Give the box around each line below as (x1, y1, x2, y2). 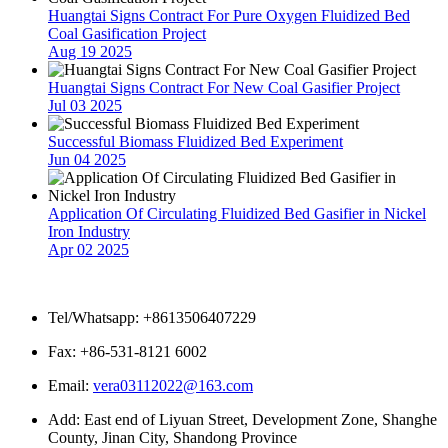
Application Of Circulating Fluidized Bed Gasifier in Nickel (48, 204, 426, 222)
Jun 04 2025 (48, 150, 126, 168)
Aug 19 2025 (48, 42, 132, 60)
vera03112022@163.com (93, 376, 253, 394)
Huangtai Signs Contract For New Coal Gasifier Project (48, 78, 400, 96)
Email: (48, 376, 93, 394)
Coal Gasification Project (48, 24, 206, 42)
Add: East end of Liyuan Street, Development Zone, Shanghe (48, 410, 437, 428)
